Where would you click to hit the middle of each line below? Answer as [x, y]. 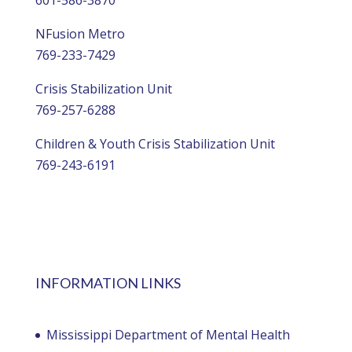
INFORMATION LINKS [108, 282]
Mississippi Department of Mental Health [168, 335]
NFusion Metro [80, 33]
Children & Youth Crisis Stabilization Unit [155, 143]
